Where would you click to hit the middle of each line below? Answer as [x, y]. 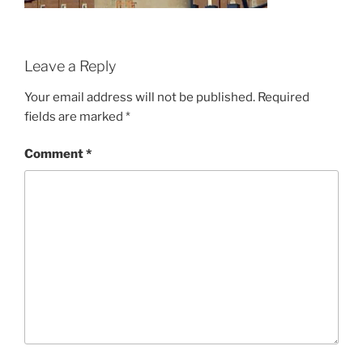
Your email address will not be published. [140, 97]
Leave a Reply [70, 66]
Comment [55, 154]
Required [284, 97]
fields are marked [75, 116]
